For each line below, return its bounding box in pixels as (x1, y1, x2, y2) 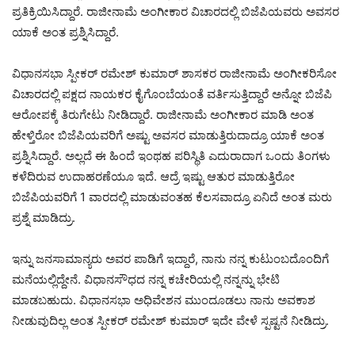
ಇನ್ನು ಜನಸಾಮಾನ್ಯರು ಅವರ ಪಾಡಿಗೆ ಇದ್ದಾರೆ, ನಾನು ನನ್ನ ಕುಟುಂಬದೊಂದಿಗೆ (12, 251, 329, 266)
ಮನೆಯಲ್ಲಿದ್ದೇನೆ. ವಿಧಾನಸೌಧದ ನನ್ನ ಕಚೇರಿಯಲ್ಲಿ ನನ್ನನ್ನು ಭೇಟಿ (12, 272, 280, 287)
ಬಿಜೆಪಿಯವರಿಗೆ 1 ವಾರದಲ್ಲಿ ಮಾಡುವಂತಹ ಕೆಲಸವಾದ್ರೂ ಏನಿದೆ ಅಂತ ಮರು (12, 189, 332, 204)
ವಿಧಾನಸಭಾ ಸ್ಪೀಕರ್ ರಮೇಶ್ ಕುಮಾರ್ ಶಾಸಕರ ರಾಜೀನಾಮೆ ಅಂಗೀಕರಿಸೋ (12, 66, 337, 81)
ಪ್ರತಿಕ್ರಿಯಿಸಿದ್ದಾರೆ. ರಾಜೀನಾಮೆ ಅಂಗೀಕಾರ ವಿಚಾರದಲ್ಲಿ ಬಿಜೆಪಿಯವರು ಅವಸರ (12, 4, 339, 19)
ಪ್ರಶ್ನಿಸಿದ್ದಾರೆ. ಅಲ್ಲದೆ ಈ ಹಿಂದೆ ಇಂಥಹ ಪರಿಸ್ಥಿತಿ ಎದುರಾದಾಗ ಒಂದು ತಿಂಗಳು (12, 148, 330, 163)
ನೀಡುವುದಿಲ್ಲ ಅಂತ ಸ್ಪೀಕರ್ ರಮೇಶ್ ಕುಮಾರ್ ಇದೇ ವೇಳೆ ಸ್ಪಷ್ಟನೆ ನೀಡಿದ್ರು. (12, 313, 329, 328)
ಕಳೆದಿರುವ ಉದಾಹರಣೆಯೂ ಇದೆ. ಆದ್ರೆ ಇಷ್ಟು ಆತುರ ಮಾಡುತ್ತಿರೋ (12, 169, 295, 184)
